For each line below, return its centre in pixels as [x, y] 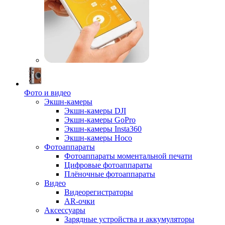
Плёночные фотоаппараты [110, 174]
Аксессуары [65, 210]
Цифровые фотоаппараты [108, 165]
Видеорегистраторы [99, 192]
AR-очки [80, 201]
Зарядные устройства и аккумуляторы [129, 219]
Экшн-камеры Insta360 [103, 129]
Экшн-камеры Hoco [98, 138]
